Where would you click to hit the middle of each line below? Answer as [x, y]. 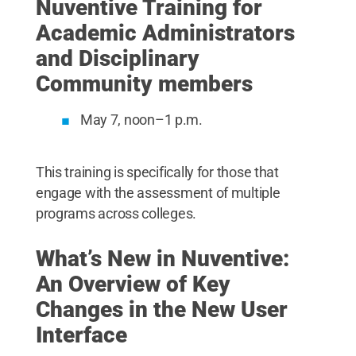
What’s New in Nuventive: [162, 259]
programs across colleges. [116, 213]
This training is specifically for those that [157, 172]
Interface [81, 335]
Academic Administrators [165, 33]
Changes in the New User [161, 310]
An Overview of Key [133, 284]
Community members [144, 84]
